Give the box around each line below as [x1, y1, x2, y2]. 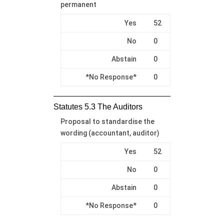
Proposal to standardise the [60, 117, 154, 125]
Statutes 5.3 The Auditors [53, 102, 142, 111]
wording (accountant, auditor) [60, 128, 159, 137]
